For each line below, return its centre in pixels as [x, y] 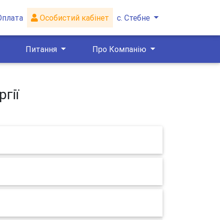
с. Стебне [134, 18]
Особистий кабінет [74, 18]
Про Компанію [120, 49]
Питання [42, 49]
